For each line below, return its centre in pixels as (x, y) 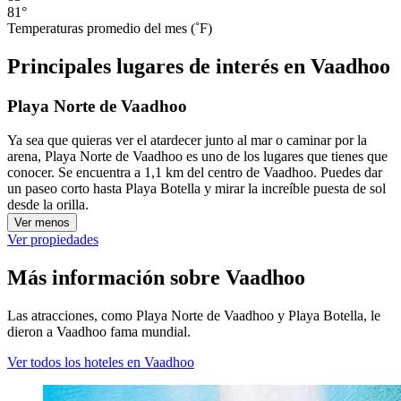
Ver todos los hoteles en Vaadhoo (101, 363)
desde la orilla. (48, 205)
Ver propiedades (53, 240)
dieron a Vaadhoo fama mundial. (99, 332)
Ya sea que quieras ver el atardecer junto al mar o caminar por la (187, 141)
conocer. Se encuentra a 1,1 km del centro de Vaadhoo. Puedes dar (195, 173)
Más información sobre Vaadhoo (156, 278)
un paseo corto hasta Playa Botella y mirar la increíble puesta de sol (196, 189)
